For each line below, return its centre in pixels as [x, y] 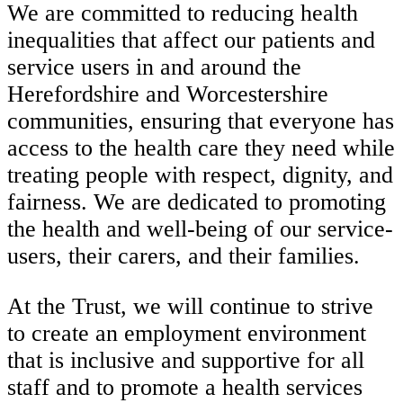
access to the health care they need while [201, 148]
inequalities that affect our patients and [191, 40]
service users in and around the [154, 67]
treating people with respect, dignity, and [200, 175]
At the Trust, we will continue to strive [190, 307]
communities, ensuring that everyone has [201, 121]
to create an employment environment [187, 334]
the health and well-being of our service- [200, 229]
